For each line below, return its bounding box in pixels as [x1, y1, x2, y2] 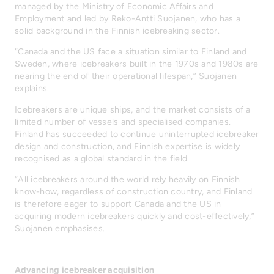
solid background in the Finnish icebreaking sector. [15, 26, 220, 37]
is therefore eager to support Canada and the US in [15, 198, 221, 209]
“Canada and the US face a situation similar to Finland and [15, 46, 247, 57]
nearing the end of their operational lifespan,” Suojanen [15, 71, 237, 82]
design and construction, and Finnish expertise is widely [15, 141, 240, 152]
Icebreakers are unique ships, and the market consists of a [15, 104, 251, 115]
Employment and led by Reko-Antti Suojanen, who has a [15, 13, 240, 24]
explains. [15, 83, 50, 94]
